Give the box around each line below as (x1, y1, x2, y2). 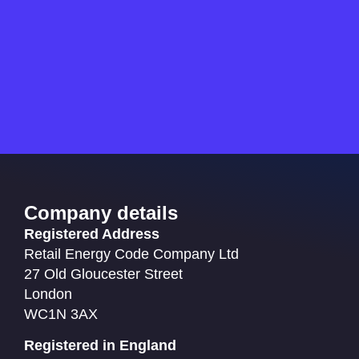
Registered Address (24, 225, 159, 242)
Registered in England (24, 337, 176, 354)
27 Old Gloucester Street (24, 265, 183, 282)
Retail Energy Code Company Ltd (24, 245, 239, 262)
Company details (24, 201, 178, 224)
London (24, 285, 72, 302)
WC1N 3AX (24, 305, 98, 322)
